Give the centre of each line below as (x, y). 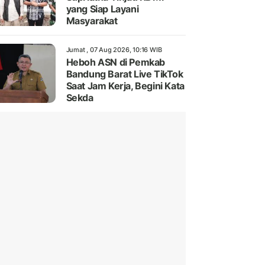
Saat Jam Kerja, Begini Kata (125, 86)
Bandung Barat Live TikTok (125, 74)
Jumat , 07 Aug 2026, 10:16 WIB (114, 50)
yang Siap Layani (102, 9)
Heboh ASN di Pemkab (115, 62)
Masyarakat (92, 21)
